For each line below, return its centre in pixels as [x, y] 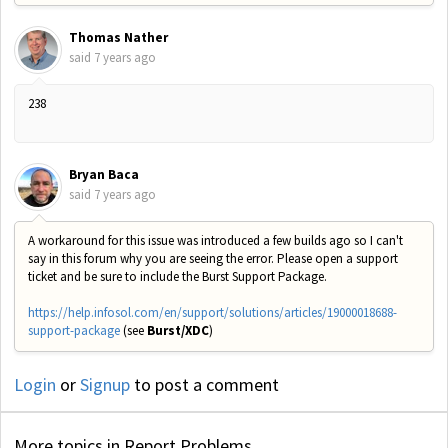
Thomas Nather [118, 38]
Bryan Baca [104, 174]
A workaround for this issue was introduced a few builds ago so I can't [215, 241]
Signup [105, 384]
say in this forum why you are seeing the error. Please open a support [213, 259]
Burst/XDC [178, 331]
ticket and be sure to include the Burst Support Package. [177, 277]
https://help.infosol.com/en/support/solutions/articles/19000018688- [212, 313]
